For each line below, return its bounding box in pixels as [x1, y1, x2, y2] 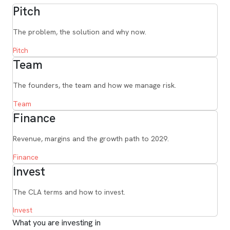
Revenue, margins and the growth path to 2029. [13, 133, 169, 143]
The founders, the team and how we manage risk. [13, 80, 176, 90]
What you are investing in [12, 217, 101, 228]
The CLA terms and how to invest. [13, 187, 125, 197]
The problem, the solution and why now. [13, 27, 146, 37]
